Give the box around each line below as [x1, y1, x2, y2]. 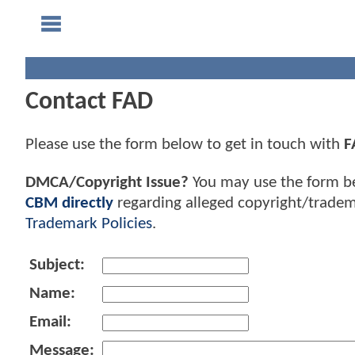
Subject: [29, 256, 85, 273]
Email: [29, 313, 71, 330]
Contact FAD [25, 90, 153, 115]
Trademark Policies [25, 215, 152, 232]
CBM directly [25, 194, 113, 212]
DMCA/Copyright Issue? [25, 174, 189, 191]
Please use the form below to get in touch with [25, 136, 344, 154]
